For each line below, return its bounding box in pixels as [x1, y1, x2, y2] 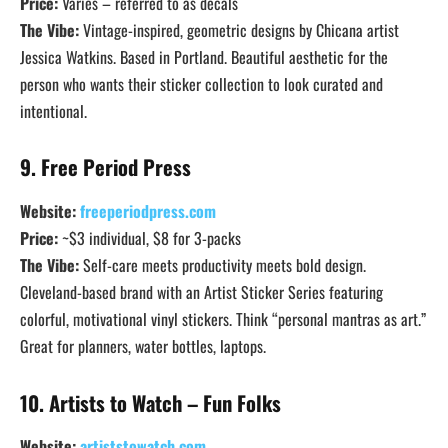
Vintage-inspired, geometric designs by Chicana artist [79, 17, 399, 42]
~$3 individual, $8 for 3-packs [58, 225, 241, 250]
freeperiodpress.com [80, 198, 216, 223]
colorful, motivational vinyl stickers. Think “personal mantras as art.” [20, 306, 426, 331]
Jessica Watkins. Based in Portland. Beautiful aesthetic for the [20, 44, 388, 69]
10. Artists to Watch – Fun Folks [20, 386, 281, 418]
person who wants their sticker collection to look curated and [20, 71, 383, 96]
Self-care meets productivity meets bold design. [79, 252, 366, 277]
